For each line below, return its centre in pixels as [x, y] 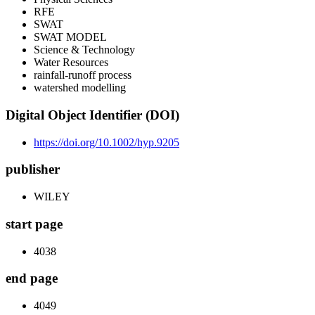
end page [32, 278]
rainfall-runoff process [83, 75]
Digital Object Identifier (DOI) [92, 115]
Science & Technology [84, 50]
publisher [33, 169]
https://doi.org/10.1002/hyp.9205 [107, 142]
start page [34, 224]
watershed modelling [80, 88]
